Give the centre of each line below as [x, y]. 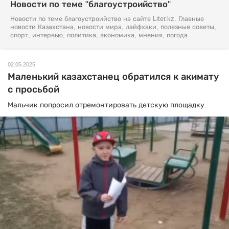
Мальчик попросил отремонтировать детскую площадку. [107, 105]
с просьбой [33, 89]
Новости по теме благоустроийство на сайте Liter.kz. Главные [107, 19]
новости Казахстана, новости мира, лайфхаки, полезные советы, [113, 27]
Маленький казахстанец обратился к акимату [113, 77]
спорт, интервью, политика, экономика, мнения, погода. [100, 35]
